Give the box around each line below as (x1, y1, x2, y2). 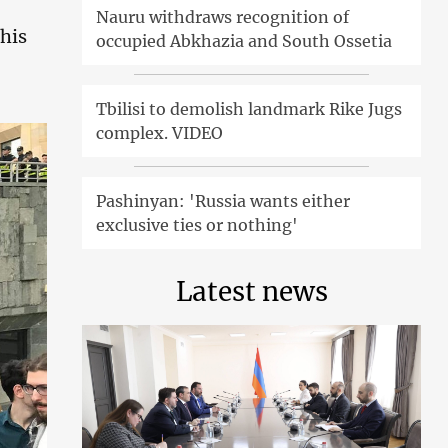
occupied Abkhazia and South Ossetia (96, 30, 393, 51)
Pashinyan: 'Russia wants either (96, 190, 351, 211)
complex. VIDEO (96, 122, 224, 143)
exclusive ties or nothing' (96, 214, 299, 235)
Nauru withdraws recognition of (96, 6, 350, 27)
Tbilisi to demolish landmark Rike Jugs (96, 98, 403, 119)
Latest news (175, 274, 328, 308)
